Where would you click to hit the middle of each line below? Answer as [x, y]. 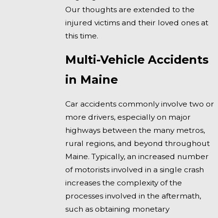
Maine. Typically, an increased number [137, 156]
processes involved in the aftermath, [133, 196]
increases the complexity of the [124, 182]
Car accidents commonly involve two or [140, 104]
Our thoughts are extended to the [130, 9]
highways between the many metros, [135, 130]
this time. [82, 36]
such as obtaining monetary [118, 209]
